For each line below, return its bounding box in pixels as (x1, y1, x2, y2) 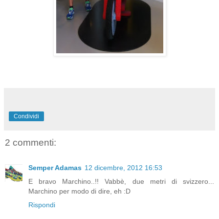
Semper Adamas (28, 164, 82, 172)
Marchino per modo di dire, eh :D (28, 187, 131, 196)
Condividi (14, 112, 39, 120)
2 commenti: (5, 137, 56, 148)
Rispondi (28, 201, 55, 209)
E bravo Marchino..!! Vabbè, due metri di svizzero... (28, 177, 214, 186)
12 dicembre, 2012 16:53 (85, 164, 162, 172)
